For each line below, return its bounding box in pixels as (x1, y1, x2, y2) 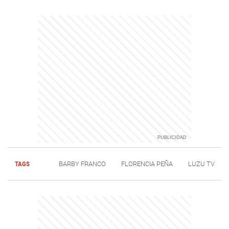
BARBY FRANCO (58, 159, 106, 168)
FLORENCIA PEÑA (121, 159, 173, 168)
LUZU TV (188, 159, 215, 168)
